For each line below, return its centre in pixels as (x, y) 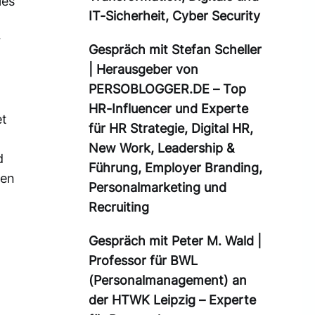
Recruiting (119, 207)
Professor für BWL (143, 261)
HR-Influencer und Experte (168, 109)
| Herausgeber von (143, 70)
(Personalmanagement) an (168, 281)
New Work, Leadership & (162, 148)
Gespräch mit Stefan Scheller (175, 50)
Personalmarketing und (157, 188)
